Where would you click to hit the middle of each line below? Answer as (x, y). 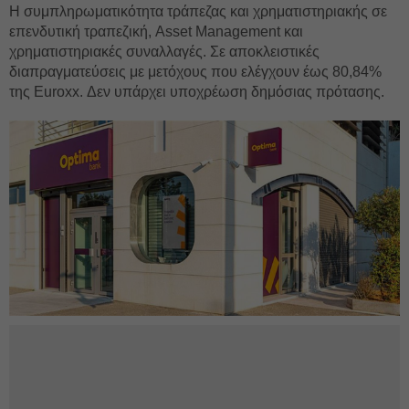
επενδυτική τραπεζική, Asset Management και (156, 31)
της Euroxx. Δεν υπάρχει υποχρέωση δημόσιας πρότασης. (197, 92)
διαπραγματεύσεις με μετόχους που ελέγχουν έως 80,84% (195, 72)
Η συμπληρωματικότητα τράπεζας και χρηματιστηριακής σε (198, 11)
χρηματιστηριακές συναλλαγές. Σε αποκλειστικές (164, 52)
